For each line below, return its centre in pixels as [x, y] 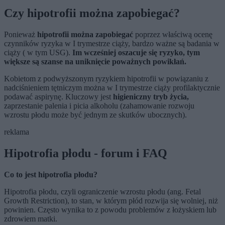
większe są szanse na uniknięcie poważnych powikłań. [95, 61]
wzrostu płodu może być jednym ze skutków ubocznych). [95, 115]
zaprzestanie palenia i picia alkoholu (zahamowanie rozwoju [99, 105]
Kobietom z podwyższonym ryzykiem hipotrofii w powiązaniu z [106, 78]
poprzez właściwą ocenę [173, 34]
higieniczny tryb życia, [151, 96]
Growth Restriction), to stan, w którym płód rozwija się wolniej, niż [111, 200]
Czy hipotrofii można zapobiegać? [92, 13]
